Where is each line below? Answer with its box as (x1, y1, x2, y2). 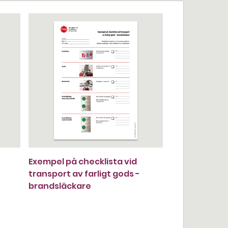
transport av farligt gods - (28, 168, 140, 180)
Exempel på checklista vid (28, 156, 137, 167)
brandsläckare (28, 180, 91, 192)
